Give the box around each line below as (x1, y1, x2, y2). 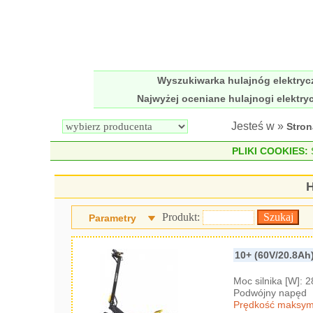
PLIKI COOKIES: (231, 145, 308, 156)
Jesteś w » (231, 120, 286, 132)
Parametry (89, 212, 137, 224)
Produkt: (162, 211, 203, 223)
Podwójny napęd (233, 287, 307, 298)
